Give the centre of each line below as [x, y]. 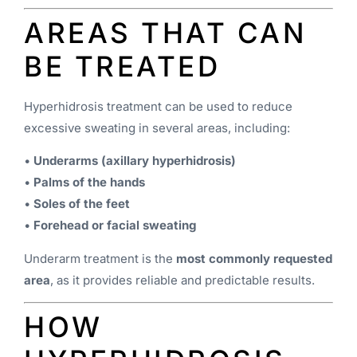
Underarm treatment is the [100, 258]
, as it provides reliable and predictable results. [182, 280]
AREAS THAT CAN [165, 32]
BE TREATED [122, 66]
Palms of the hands [89, 182]
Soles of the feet [82, 204]
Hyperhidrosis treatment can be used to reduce [158, 106]
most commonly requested [254, 258]
